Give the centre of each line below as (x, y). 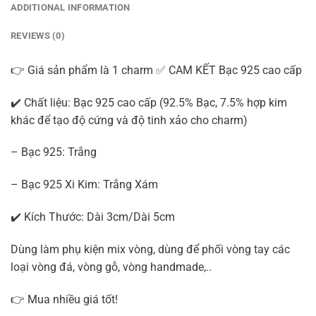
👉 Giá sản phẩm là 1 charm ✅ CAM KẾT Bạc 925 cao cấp (156, 70)
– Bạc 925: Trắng (54, 152)
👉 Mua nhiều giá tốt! (64, 299)
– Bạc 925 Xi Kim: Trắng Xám (84, 185)
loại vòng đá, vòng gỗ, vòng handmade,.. (111, 267)
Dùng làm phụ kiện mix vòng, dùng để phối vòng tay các (150, 249)
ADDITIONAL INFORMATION (71, 7)
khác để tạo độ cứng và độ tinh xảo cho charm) (129, 120)
